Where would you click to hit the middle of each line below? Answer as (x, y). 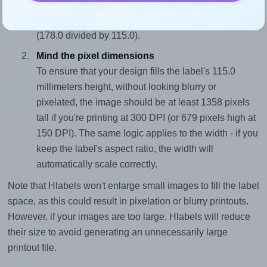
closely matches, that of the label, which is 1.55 (135, 20)
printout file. (32, 247)
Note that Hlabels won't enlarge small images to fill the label (133, 185)
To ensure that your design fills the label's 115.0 (136, 71)
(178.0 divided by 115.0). (88, 35)
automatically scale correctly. (97, 164)
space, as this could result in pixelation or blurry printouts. (128, 201)
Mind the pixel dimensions (95, 55)
